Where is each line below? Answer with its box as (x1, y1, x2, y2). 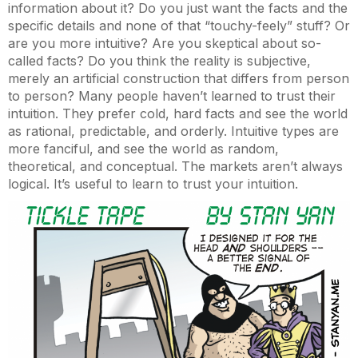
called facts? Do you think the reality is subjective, (8, 53, 311, 69)
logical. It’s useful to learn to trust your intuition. (8, 176, 298, 192)
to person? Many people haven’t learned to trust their (8, 88, 336, 104)
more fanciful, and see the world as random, (8, 141, 279, 157)
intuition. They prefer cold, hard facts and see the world (8, 105, 348, 121)
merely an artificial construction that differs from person (8, 70, 349, 86)
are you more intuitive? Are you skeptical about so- (8, 35, 321, 51)
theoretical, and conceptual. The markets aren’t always (8, 158, 343, 174)
